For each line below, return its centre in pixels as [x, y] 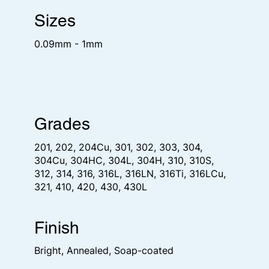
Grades [62, 124]
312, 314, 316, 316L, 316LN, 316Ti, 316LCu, [130, 174]
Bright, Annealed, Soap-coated [104, 251]
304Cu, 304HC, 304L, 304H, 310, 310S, [124, 160]
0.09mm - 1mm [68, 44]
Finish [57, 227]
